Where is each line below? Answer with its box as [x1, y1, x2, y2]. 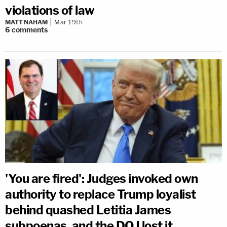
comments [12, 25, 48, 34]
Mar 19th [54, 18, 83, 26]
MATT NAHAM [5, 18, 48, 26]
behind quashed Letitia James [5, 203, 171, 217]
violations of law [5, 3, 95, 18]
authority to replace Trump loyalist [5, 187, 196, 202]
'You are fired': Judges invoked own [5, 171, 198, 186]
